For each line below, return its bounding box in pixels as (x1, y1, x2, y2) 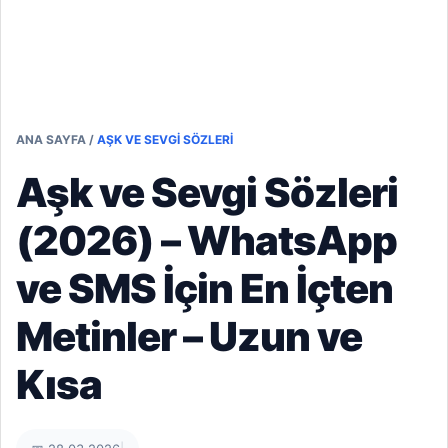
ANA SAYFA (16, 132, 86, 147)
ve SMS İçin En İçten (16, 264, 393, 313)
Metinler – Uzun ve (16, 312, 362, 361)
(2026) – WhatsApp (16, 216, 397, 265)
